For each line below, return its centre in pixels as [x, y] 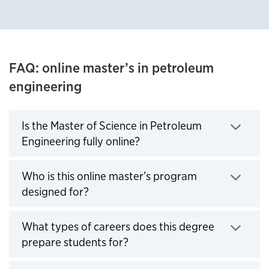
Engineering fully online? [81, 141]
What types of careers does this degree [118, 227]
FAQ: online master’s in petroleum [111, 68]
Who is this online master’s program [109, 176]
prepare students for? [75, 242]
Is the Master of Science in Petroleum [112, 126]
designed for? [55, 192]
